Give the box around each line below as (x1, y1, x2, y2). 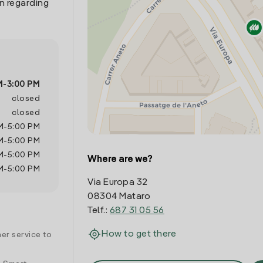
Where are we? (87, 155, 153, 164)
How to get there (102, 230, 177, 239)
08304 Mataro (87, 192, 151, 201)
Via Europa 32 (87, 178, 148, 187)
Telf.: (87, 206, 110, 215)
